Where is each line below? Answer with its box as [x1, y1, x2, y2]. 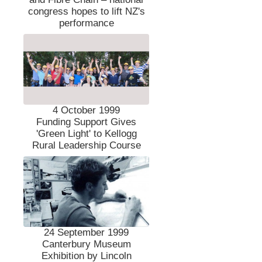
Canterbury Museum [42, 238, 131, 250]
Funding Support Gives [36, 116, 137, 127]
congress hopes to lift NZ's [27, 5, 145, 17]
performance [58, 17, 114, 29]
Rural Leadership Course [32, 139, 141, 151]
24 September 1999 [44, 226, 129, 238]
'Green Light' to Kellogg [36, 127, 137, 139]
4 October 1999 [53, 104, 120, 116]
